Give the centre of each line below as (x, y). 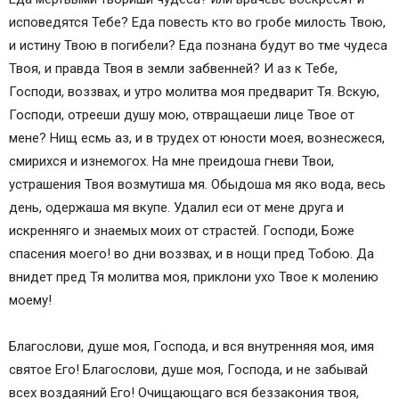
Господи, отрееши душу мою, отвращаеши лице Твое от (182, 115)
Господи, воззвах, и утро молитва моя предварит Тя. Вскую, (194, 92)
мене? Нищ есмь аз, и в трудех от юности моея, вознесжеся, (197, 138)
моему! (30, 301)
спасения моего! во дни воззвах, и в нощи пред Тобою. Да (191, 254)
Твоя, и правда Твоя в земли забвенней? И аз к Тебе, (173, 69)
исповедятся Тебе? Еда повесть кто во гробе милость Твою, (197, 23)
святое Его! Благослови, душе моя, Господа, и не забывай (188, 370)
